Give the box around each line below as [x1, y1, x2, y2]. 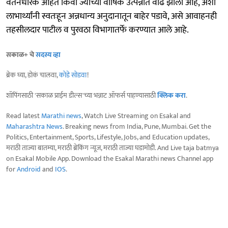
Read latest [6, 109, 41, 122]
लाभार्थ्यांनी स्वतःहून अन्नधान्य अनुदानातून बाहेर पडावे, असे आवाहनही [6, 8, 217, 24]
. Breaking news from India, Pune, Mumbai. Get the [63, 120, 211, 132]
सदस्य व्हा [36, 48, 61, 61]
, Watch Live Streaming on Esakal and [81, 109, 191, 122]
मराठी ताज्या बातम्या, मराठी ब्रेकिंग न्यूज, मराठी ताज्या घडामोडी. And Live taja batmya [6, 141, 219, 154]
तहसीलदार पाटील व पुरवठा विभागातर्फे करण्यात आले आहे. [6, 22, 189, 38]
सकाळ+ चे [6, 48, 36, 61]
